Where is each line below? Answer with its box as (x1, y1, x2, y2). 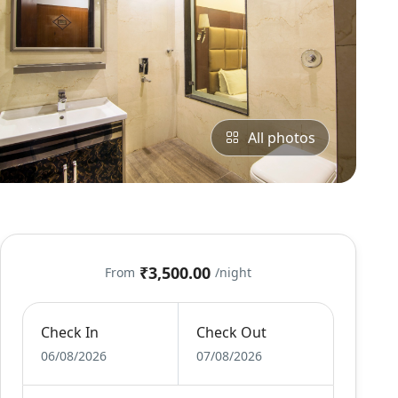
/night (215, 264, 252, 281)
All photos (248, 128, 315, 147)
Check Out (195, 322, 267, 342)
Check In (41, 322, 99, 342)
